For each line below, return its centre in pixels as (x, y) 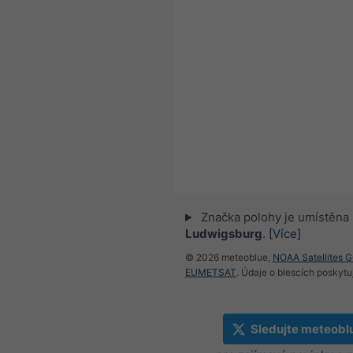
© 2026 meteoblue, (229, 258)
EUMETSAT (211, 273)
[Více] (285, 234)
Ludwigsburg (224, 234)
